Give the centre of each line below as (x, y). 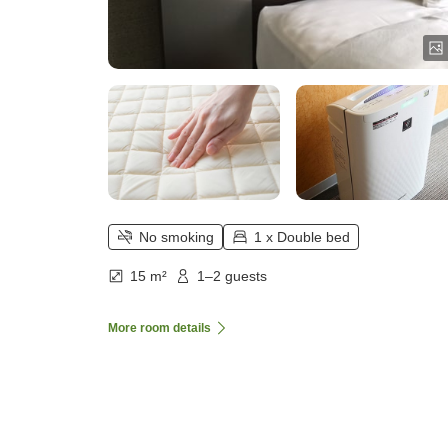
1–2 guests (232, 276)
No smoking (176, 237)
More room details (159, 328)
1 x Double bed (302, 237)
